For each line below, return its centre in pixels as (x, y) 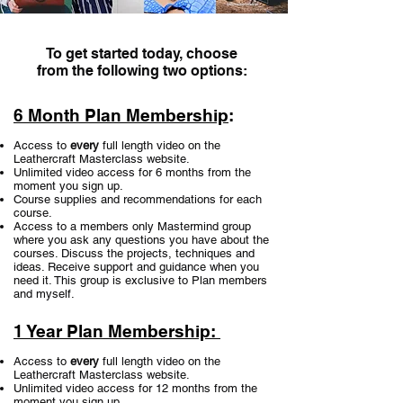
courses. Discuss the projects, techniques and (134, 253)
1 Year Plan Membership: (117, 331)
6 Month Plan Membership (121, 115)
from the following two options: (142, 71)
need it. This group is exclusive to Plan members (140, 280)
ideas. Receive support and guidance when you (136, 267)
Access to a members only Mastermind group (132, 226)
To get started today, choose (142, 54)
